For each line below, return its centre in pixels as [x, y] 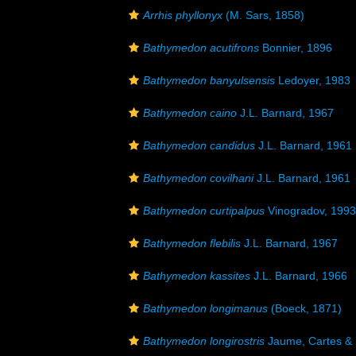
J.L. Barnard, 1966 [299, 276]
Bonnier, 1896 [296, 48]
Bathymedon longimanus [205, 308]
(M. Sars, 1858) [263, 15]
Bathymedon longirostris [204, 341]
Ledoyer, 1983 [313, 80]
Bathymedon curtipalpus [204, 211]
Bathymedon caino [190, 113]
